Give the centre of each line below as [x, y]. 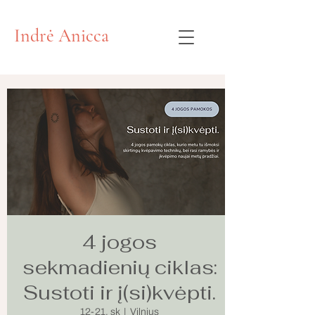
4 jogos [120, 242]
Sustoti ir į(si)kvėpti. [120, 292]
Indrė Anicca [62, 36]
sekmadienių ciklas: [120, 267]
